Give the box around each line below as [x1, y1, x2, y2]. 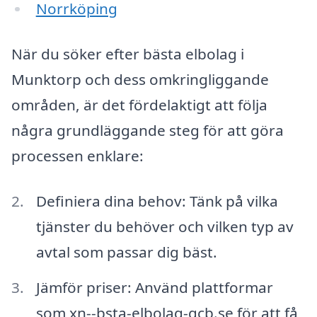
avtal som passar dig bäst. [35, 241, 217, 262]
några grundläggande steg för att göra [11, 120, 284, 141]
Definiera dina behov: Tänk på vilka [35, 190, 278, 211]
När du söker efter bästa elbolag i [11, 44, 244, 64]
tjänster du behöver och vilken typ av [35, 216, 294, 236]
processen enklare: [11, 146, 144, 166]
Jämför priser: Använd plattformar [35, 277, 273, 297]
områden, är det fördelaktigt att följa [11, 95, 267, 115]
